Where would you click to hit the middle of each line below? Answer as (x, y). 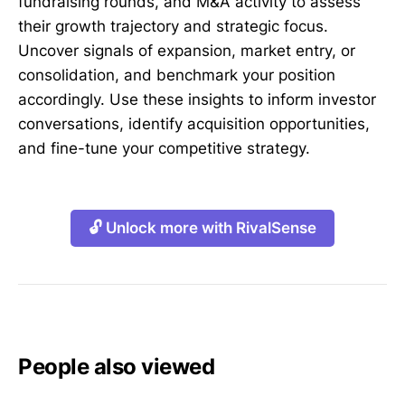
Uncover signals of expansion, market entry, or (187, 51)
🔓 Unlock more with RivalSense (202, 228)
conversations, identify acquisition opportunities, (194, 124)
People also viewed (117, 367)
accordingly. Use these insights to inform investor (197, 100)
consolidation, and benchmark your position (177, 75)
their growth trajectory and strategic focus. (173, 27)
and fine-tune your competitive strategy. (164, 149)
